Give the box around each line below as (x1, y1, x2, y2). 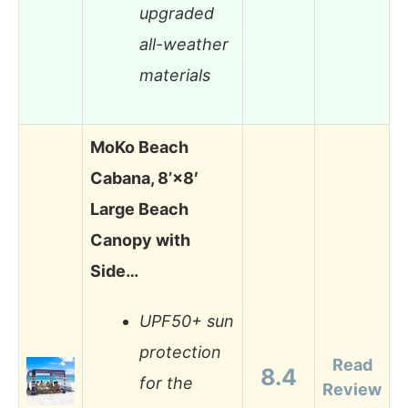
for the (139, 373, 193, 393)
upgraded (139, 4, 214, 24)
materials (139, 66, 210, 86)
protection (139, 342, 221, 362)
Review (322, 379, 382, 399)
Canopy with (90, 229, 190, 250)
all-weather (139, 35, 229, 55)
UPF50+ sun (139, 311, 234, 331)
